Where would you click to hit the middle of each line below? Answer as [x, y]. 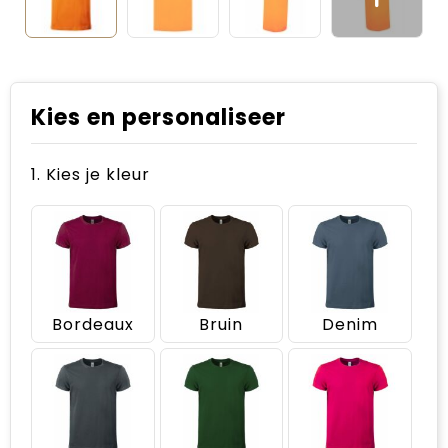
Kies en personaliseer [158, 117]
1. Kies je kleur [90, 174]
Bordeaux [92, 324]
